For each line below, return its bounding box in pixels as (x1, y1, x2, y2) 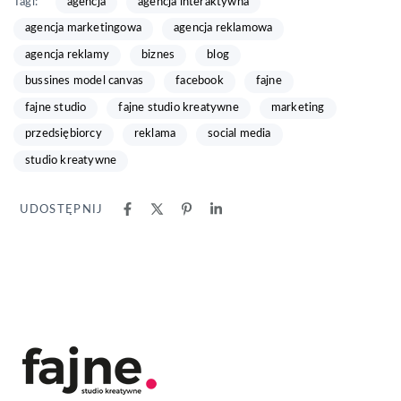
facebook (175, 75, 224, 88)
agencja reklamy (25, 48, 109, 61)
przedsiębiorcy (25, 128, 102, 141)
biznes (141, 48, 175, 61)
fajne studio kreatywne (118, 101, 239, 114)
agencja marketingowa (25, 22, 141, 35)
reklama (133, 128, 176, 141)
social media (208, 128, 271, 141)
